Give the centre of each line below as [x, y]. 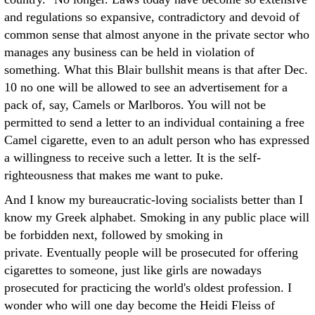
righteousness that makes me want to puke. [114, 175]
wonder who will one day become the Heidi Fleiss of [140, 305]
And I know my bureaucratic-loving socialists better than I [154, 200]
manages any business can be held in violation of [129, 52]
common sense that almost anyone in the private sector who [157, 34]
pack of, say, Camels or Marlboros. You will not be [135, 105]
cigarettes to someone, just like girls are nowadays [133, 270]
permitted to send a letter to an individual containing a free [154, 122]
